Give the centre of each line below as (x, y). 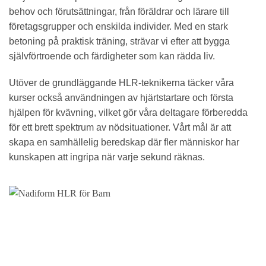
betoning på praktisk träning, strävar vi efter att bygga (119, 41)
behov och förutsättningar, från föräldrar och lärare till (119, 11)
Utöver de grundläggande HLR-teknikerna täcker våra (121, 83)
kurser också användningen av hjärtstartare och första (121, 98)
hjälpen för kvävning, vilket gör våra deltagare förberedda (128, 113)
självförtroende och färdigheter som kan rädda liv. (112, 56)
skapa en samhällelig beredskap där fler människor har (124, 142)
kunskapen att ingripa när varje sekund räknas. (107, 157)
